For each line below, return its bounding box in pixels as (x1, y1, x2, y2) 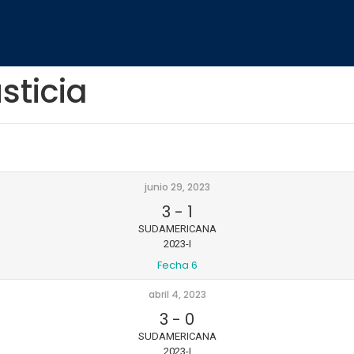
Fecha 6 (156, 258, 198, 273)
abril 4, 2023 (148, 288, 206, 302)
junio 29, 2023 (144, 180, 210, 194)
